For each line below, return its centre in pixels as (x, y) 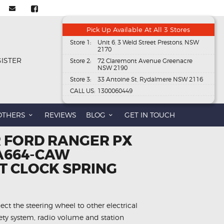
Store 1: (80, 42)
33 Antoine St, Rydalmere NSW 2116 (150, 79)
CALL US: (82, 91)
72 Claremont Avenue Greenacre (145, 61)
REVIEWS (60, 115)
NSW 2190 (112, 68)
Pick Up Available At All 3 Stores (138, 30)
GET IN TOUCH (150, 115)
